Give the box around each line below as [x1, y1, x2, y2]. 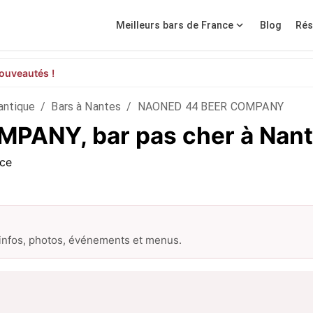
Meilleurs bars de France [116, 19, 233, 31]
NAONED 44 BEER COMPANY [137, 100, 284, 113]
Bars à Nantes [51, 100, 122, 113]
